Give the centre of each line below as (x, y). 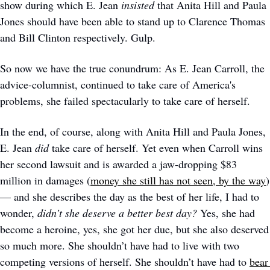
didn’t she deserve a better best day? (117, 212)
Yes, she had (226, 212)
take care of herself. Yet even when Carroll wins (157, 147)
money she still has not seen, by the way (178, 180)
